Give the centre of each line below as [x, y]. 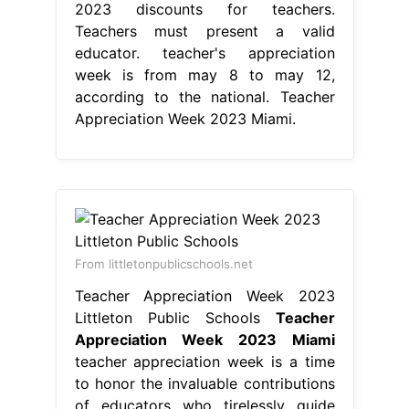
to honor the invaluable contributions [204, 383]
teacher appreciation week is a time [204, 361]
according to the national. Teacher [204, 96]
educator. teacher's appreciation [204, 52]
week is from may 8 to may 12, [204, 74]
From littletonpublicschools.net [163, 263]
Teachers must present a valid [204, 31]
